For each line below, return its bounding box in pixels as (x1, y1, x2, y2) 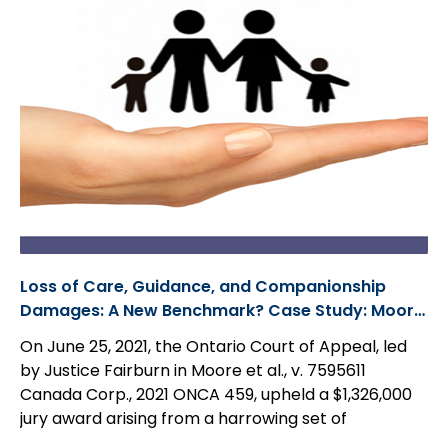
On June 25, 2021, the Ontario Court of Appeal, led (20, 335, 407, 358)
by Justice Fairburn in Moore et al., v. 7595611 (20, 359, 366, 382)
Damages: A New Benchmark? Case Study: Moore (20, 299, 424, 322)
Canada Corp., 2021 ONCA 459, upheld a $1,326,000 (20, 383, 412, 406)
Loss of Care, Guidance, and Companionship (20, 275, 386, 298)
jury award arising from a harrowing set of (20, 407, 347, 430)
